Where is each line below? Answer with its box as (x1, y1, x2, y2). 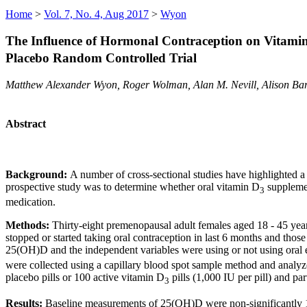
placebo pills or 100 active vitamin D (5, 271, 164, 283)
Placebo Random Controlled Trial (5, 51, 197, 66)
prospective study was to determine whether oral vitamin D (5, 180, 260, 193)
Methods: (5, 219, 52, 231)
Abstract (5, 118, 46, 130)
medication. (5, 195, 56, 208)
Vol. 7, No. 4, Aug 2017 (44, 8, 149, 20)
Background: (5, 168, 70, 180)
